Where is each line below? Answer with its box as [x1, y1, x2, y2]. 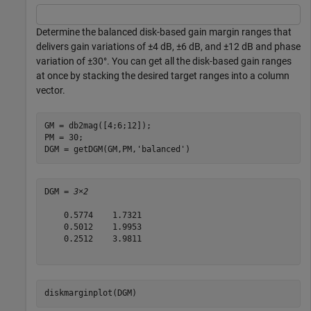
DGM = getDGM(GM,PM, [44, 144, 137, 155]
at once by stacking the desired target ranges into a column [36, 69, 289, 81]
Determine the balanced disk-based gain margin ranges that [36, 26, 292, 37]
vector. [36, 84, 65, 96]
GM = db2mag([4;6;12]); [44, 121, 151, 131]
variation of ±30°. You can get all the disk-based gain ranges [36, 55, 292, 67]
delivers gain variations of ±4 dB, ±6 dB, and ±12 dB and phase [36, 40, 301, 52]
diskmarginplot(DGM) [44, 288, 137, 299]
